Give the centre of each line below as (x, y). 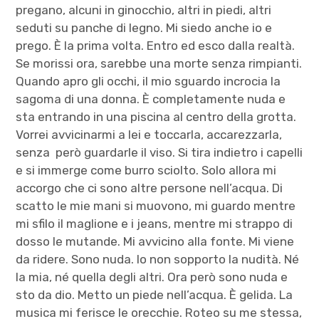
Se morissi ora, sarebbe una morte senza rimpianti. (159, 63)
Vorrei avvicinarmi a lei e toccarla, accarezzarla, (149, 134)
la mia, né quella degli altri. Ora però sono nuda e (152, 277)
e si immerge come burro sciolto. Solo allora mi (146, 170)
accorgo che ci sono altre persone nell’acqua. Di (150, 188)
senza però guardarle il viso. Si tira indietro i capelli (159, 152)
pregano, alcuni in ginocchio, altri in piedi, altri (144, 10)
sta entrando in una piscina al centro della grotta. (156, 116)
